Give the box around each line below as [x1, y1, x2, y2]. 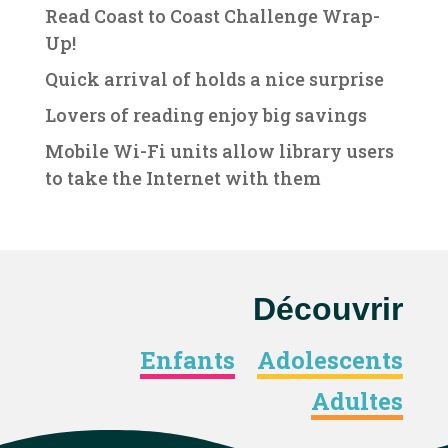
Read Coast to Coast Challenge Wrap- [44, 4, 380, 28]
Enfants [140, 344, 236, 376]
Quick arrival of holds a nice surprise [44, 67, 384, 91]
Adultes [311, 385, 404, 417]
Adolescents [257, 344, 404, 376]
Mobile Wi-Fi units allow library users [44, 139, 394, 163]
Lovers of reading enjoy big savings [44, 103, 367, 127]
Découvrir [253, 291, 404, 327]
